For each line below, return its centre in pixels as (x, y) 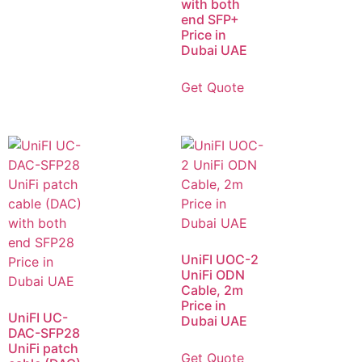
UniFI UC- (38, 317)
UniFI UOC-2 (220, 259)
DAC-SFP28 (44, 333)
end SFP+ (210, 19)
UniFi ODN (213, 274)
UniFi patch (43, 348)
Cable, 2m (212, 290)
